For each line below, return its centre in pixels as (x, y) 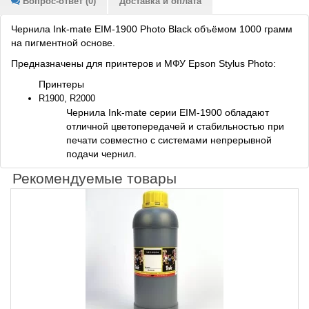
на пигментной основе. (63, 43)
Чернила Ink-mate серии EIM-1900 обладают (168, 113)
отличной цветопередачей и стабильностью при (175, 127)
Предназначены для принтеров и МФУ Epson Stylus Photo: (143, 64)
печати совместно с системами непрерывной (169, 140)
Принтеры (61, 84)
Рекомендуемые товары (94, 179)
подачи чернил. (101, 154)
